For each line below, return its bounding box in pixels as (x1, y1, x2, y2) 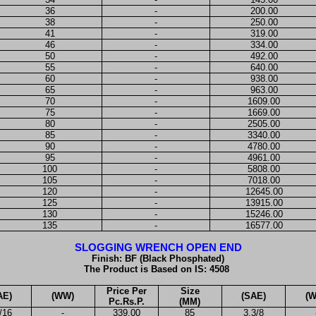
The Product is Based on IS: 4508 (84, 263, 232, 274)
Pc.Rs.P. (108, 296, 145, 307)
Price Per (106, 285, 147, 296)
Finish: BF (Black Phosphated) (92, 253, 224, 264)
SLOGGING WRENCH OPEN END (74, 241, 242, 253)
